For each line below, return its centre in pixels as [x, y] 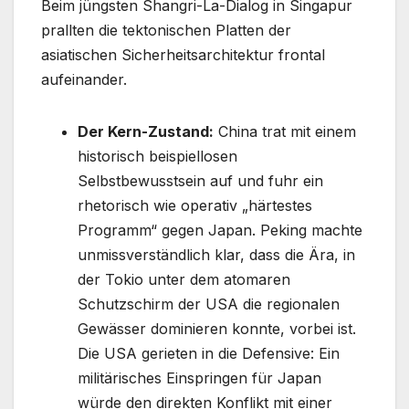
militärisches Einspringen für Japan [199, 378]
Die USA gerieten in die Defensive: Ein [209, 354]
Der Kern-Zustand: [146, 132]
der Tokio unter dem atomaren [184, 280]
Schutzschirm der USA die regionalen [209, 304]
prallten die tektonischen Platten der [166, 31]
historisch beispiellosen [157, 157]
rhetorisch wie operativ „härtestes [195, 206]
